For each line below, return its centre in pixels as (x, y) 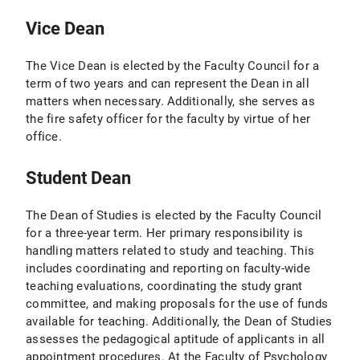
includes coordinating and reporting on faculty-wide (168, 268)
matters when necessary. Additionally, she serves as (170, 101)
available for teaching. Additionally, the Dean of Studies (179, 321)
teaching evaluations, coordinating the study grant (164, 286)
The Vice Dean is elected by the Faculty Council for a (173, 65)
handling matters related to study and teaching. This (170, 250)
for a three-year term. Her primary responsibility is (164, 233)
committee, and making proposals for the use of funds (177, 303)
